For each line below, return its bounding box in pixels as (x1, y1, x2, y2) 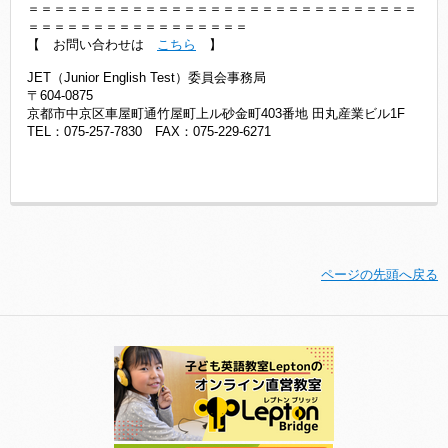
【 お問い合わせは (27, 37, 157, 52)
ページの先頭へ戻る (321, 267, 438, 282)
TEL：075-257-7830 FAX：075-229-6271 (27, 124, 271, 139)
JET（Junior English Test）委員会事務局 (27, 70, 266, 85)
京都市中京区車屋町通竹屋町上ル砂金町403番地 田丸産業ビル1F (27, 106, 405, 121)
